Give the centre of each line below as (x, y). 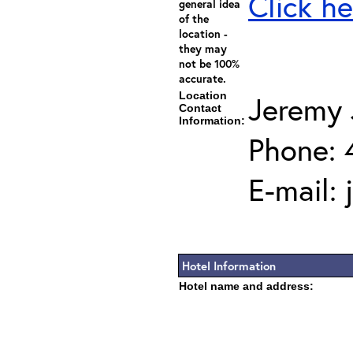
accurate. (203, 78)
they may (203, 48)
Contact (200, 108)
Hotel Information (229, 266)
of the (194, 19)
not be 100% (209, 63)
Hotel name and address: (246, 286)
